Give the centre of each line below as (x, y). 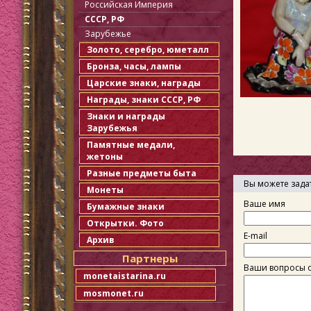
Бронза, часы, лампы (134, 66)
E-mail (255, 236)
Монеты (105, 190)
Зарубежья (112, 128)
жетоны (105, 157)
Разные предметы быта (142, 173)
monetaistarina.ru (125, 276)
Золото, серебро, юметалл (148, 50)
